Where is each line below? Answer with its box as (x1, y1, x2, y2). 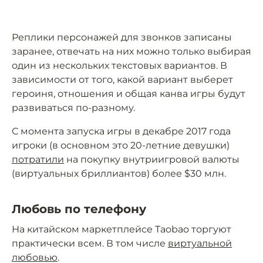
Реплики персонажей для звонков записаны (12, 32, 232, 43)
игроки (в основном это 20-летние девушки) (12, 140, 230, 151)
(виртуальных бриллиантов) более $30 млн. (12, 168, 226, 180)
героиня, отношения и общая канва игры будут (12, 88, 245, 100)
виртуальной (168, 238, 232, 249)
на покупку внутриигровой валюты (64, 154, 240, 166)
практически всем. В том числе (12, 238, 168, 249)
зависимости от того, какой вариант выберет (12, 74, 233, 86)
